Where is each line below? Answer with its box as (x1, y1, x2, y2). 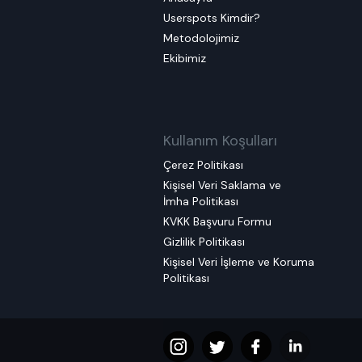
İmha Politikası (163, 194, 238, 209)
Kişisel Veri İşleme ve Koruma (163, 255, 314, 270)
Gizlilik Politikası (163, 234, 245, 250)
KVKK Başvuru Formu (163, 214, 271, 229)
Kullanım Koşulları (163, 131, 277, 151)
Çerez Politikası (163, 158, 243, 173)
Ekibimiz (163, 50, 206, 65)
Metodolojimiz (163, 30, 239, 45)
